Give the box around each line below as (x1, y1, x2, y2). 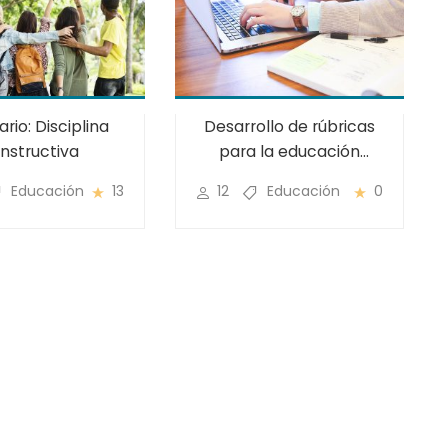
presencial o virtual (215, 165, 364, 189)
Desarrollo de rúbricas (203, 115, 375, 139)
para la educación (218, 140, 360, 164)
